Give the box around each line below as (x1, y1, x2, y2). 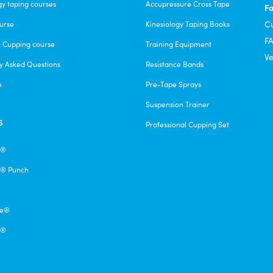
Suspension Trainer (146, 99, 210, 109)
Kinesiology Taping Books (146, 18, 230, 29)
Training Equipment (146, 38, 211, 49)
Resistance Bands (146, 58, 204, 69)
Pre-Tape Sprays (146, 79, 201, 89)
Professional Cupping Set (146, 119, 229, 129)
